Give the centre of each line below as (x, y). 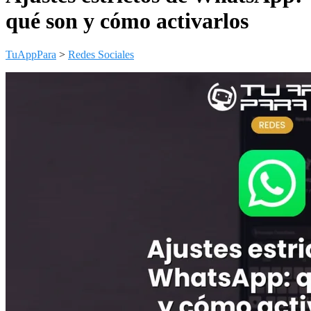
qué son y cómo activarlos (127, 20)
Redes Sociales (101, 55)
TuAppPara (31, 55)
